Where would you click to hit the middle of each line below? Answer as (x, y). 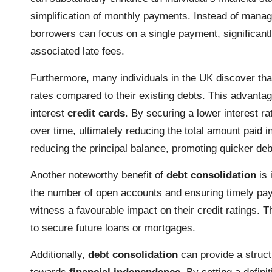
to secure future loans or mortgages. (113, 228)
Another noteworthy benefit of (98, 175)
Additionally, (59, 254)
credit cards (96, 113)
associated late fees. (77, 51)
